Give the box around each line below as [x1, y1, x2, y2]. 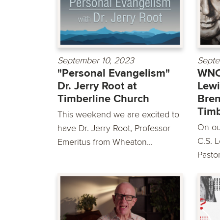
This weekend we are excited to [57, 109, 179, 120]
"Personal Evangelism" [57, 66, 170, 80]
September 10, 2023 [57, 55, 134, 66]
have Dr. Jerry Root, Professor [57, 122, 170, 134]
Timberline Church [57, 92, 149, 106]
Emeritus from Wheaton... [57, 136, 153, 147]
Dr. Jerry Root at [57, 79, 137, 93]
